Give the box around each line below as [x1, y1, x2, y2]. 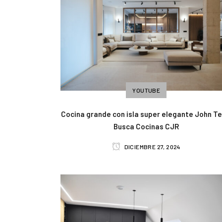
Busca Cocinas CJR [113, 121, 179, 131]
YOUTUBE [132, 86, 161, 94]
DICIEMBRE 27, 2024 [123, 143, 181, 150]
